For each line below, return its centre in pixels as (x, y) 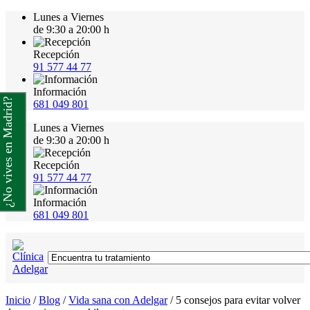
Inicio (18, 300)
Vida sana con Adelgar (118, 300)
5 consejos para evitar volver (238, 300)
